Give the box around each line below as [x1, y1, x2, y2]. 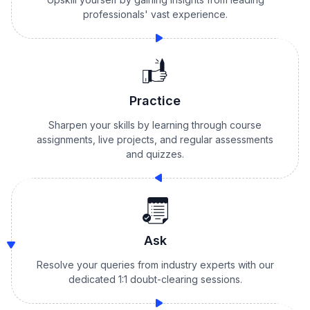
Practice [129, 93, 181, 108]
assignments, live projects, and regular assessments [36, 134, 273, 145]
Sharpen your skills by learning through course [48, 119, 262, 131]
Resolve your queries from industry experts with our [37, 259, 274, 271]
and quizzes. [125, 148, 184, 160]
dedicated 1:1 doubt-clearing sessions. [69, 273, 242, 285]
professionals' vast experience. [83, 8, 228, 20]
